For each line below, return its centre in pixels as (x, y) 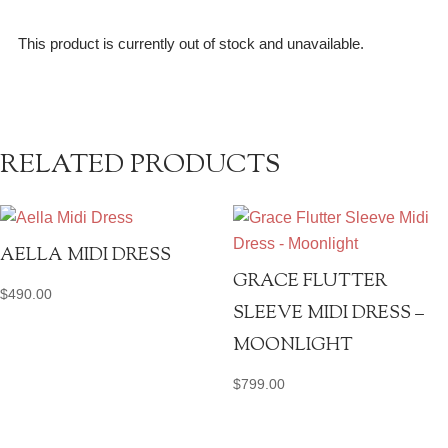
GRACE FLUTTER (309, 282)
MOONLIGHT (292, 346)
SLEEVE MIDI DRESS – (328, 314)
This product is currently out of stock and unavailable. (190, 44)
